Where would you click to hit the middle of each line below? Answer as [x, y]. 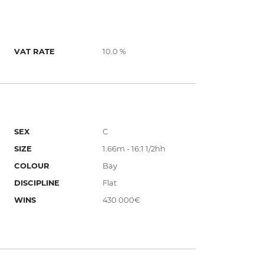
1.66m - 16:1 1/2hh [134, 149]
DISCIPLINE [37, 183]
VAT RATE [35, 52]
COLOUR [32, 166]
